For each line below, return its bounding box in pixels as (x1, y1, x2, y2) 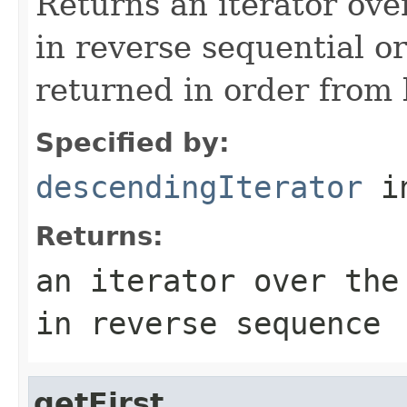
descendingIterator (35, 168, 362, 205)
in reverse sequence (35, 304, 381, 342)
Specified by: (35, 126, 230, 158)
